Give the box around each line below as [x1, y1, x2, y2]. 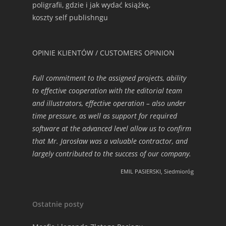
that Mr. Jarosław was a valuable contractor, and [32, 136, 188, 146]
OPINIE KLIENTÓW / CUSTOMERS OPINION [32, 48, 175, 58]
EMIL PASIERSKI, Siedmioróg [121, 167, 194, 175]
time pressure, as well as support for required [32, 111, 177, 121]
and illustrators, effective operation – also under [32, 98, 186, 108]
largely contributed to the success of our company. [32, 149, 191, 158]
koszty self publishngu [32, 13, 108, 22]
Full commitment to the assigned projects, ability [32, 73, 186, 83]
